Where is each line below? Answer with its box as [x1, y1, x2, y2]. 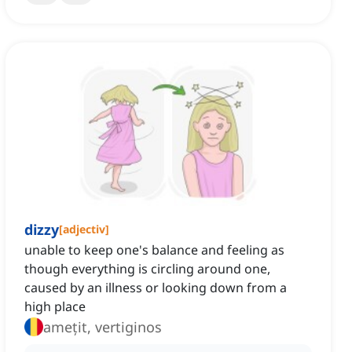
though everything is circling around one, [24, 260, 270, 278]
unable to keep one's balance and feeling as [24, 241, 284, 259]
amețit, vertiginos [43, 317, 162, 337]
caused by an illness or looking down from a [24, 279, 287, 297]
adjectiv [63, 222, 105, 237]
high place [24, 298, 86, 316]
